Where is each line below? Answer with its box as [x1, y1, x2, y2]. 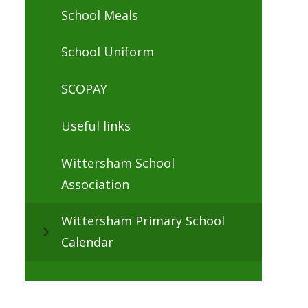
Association [60, 175, 129, 192]
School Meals [60, 6, 138, 23]
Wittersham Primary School [60, 212, 225, 230]
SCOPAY [60, 80, 107, 98]
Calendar [60, 234, 113, 251]
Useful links [60, 117, 131, 134]
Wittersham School [60, 154, 175, 171]
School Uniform [60, 43, 154, 60]
